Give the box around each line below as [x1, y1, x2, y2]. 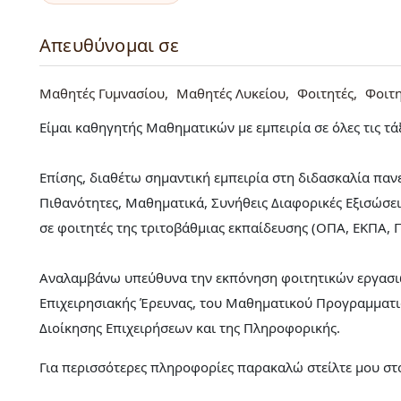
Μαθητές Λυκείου [176, 83, 286, 102]
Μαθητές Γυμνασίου [39, 83, 165, 102]
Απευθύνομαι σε [39, 32, 179, 57]
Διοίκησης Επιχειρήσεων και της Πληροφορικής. [39, 318, 340, 337]
